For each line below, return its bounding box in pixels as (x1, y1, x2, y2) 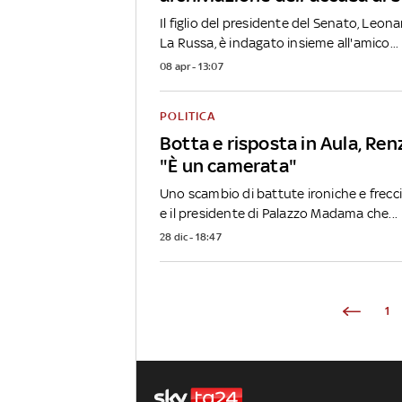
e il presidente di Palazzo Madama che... (160, 205, 398, 222)
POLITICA (160, 109, 215, 124)
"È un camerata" (160, 154, 297, 178)
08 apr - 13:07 (160, 60, 223, 74)
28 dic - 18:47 (160, 231, 222, 244)
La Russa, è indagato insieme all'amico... (160, 35, 399, 51)
